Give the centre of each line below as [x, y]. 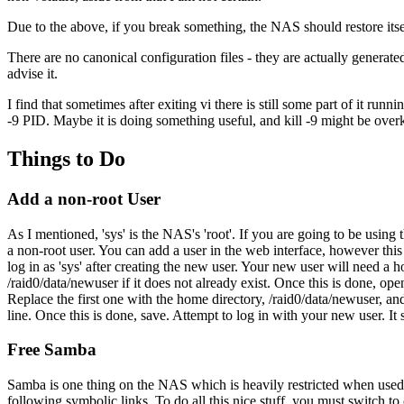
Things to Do [66, 159]
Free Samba [52, 350]
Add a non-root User [84, 198]
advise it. [32, 74]
